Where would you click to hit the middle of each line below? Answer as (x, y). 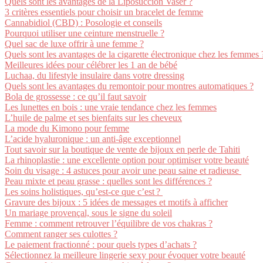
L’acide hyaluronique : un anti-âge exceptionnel (93, 139)
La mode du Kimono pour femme (67, 128)
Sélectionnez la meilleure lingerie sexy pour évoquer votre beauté (125, 255)
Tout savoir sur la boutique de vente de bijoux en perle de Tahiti (122, 149)
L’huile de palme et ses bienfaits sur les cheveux (93, 118)
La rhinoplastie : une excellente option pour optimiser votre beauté (127, 160)
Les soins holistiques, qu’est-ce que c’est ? (84, 192)
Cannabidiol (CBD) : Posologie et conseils (83, 23)
